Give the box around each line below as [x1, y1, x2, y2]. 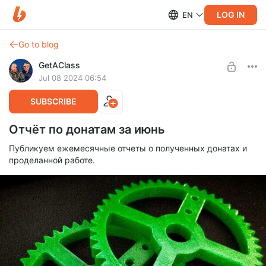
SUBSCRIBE [30, 96, 77, 106]
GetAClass [39, 60, 80, 70]
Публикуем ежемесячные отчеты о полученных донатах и [9, 143, 247, 153]
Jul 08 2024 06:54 [39, 73, 106, 83]
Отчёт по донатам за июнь [9, 122, 165, 137]
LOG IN [217, 9, 245, 20]
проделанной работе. [9, 155, 95, 165]
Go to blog [18, 39, 59, 49]
